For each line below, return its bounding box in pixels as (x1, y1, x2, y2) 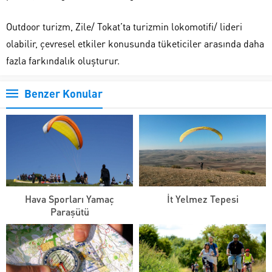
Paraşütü (50, 205, 89, 218)
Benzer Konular (24, 86, 103, 101)
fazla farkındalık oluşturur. (6, 54, 120, 67)
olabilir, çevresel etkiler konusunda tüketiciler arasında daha (6, 37, 264, 50)
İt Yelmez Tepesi (166, 192, 239, 205)
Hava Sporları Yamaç (25, 192, 114, 205)
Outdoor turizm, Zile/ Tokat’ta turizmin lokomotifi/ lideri (6, 20, 242, 33)
